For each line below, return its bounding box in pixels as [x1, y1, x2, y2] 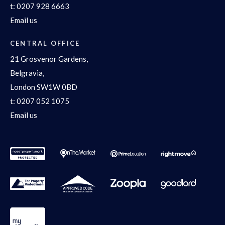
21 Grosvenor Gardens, [10, 54, 88, 64]
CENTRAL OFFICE [10, 39, 80, 48]
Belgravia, [10, 68, 44, 78]
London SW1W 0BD [10, 82, 77, 92]
